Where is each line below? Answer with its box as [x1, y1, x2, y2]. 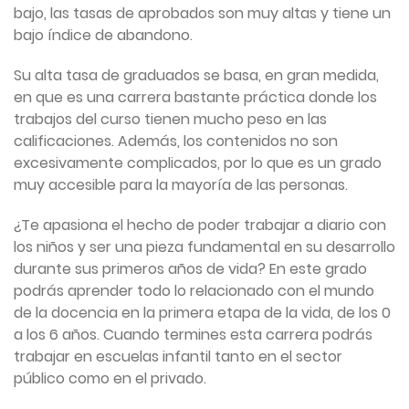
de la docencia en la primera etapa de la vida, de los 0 [14, 302, 391, 324]
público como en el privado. [14, 368, 206, 390]
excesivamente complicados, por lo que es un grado [14, 152, 382, 174]
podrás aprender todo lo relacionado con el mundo [14, 280, 374, 302]
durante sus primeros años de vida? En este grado [14, 258, 367, 280]
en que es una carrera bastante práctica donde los [14, 87, 377, 109]
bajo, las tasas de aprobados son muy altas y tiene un [14, 3, 391, 25]
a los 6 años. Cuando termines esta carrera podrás [14, 324, 372, 346]
